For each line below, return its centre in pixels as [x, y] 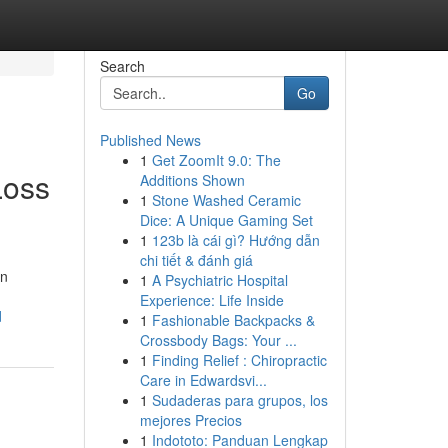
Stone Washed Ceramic [226, 200]
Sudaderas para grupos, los [239, 400]
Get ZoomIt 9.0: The [216, 160]
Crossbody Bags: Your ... [218, 340]
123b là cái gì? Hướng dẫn [235, 240]
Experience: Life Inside [211, 300]
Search [122, 66]
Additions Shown [192, 180]
